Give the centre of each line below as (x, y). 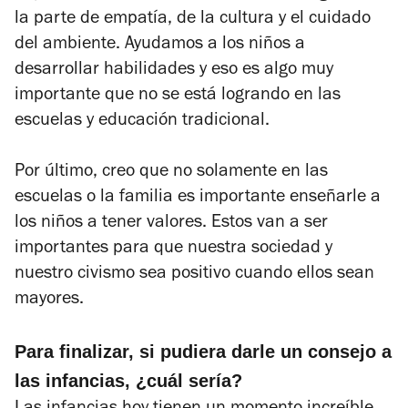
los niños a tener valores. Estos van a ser (171, 224)
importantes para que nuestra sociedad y (173, 249)
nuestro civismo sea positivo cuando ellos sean (194, 275)
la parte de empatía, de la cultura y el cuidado (193, 20)
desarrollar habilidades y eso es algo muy (174, 71)
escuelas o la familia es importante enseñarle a (198, 198)
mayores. (51, 300)
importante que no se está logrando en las (178, 96)
